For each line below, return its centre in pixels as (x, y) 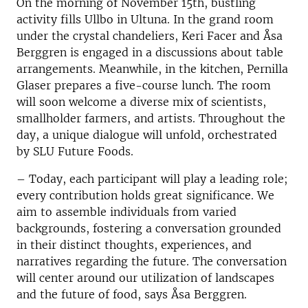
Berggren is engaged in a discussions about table (150, 52)
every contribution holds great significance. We (145, 195)
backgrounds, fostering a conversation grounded (149, 228)
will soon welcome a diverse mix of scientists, (141, 102)
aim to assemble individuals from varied (126, 212)
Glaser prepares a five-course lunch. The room (144, 85)
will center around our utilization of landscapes (145, 278)
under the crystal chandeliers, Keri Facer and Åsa (150, 36)
